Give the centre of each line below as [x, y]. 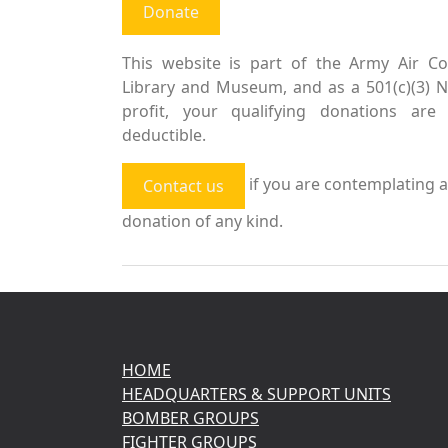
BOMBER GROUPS [190, 418]
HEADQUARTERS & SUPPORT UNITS [256, 394]
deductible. [164, 135]
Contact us [183, 186]
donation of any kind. [202, 221]
